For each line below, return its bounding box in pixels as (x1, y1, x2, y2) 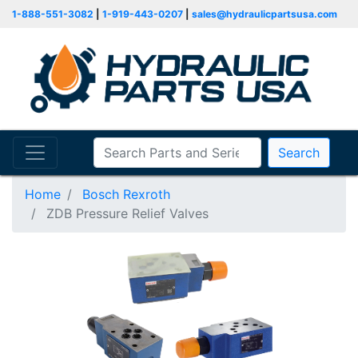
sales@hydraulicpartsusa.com (192, 8, 337, 20)
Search (278, 144, 320, 161)
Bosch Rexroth (82, 185, 170, 202)
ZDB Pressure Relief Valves (46, 205, 209, 221)
